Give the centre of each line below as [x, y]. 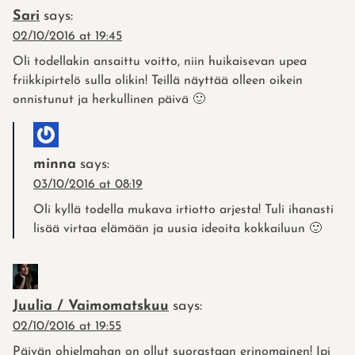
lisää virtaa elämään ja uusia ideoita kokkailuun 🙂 [177, 229]
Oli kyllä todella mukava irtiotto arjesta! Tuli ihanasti [183, 210]
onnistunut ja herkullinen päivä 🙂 [109, 99]
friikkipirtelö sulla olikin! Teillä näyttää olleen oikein [158, 80]
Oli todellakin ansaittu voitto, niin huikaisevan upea [160, 61]
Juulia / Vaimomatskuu [91, 306]
